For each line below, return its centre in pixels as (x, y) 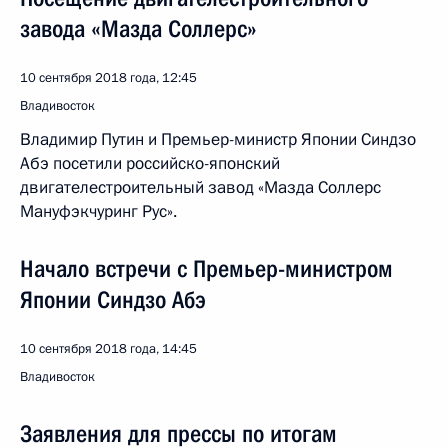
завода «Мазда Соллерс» (138, 29)
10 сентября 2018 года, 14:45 (108, 349)
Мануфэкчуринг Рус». (98, 211)
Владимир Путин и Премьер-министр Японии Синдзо (218, 139)
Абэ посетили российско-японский (150, 163)
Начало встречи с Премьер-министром (206, 269)
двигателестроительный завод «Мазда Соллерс (200, 187)
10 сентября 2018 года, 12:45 (108, 78)
